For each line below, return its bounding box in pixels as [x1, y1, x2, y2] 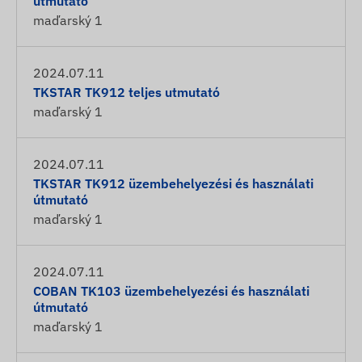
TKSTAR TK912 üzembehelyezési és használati [33, 175, 314, 192]
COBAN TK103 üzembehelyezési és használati [33, 283, 309, 299]
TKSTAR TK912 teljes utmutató [33, 84, 220, 100]
